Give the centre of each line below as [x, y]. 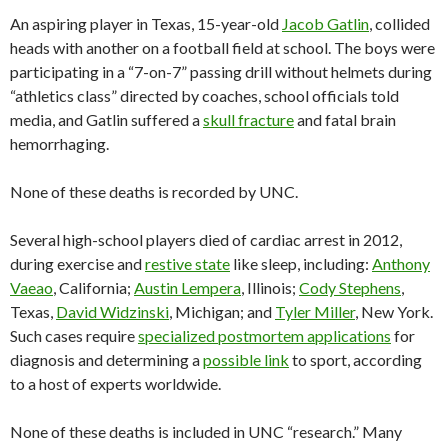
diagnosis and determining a [106, 360]
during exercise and [77, 264]
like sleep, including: [301, 264]
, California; [93, 288]
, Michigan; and [222, 312]
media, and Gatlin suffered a [106, 120]
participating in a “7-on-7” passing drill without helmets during [221, 72]
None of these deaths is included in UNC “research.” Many [206, 432]
